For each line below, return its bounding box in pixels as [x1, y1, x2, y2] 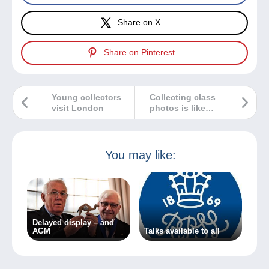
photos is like [150, 103, 205, 113]
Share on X [118, 17, 160, 28]
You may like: [105, 148, 176, 162]
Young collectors [52, 92, 121, 102]
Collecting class [150, 92, 216, 102]
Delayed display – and [32, 218, 114, 228]
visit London [52, 103, 104, 113]
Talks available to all [144, 226, 220, 236]
